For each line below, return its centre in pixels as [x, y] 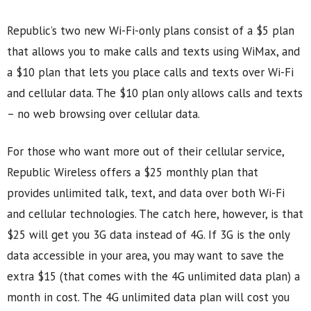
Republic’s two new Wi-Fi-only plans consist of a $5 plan [151, 31]
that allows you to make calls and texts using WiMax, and [153, 52]
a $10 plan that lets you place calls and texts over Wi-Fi [150, 73]
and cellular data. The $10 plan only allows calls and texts [155, 93]
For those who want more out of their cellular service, [145, 152]
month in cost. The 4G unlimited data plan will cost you [148, 297]
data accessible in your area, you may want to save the [145, 256]
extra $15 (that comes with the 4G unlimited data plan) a [153, 277]
